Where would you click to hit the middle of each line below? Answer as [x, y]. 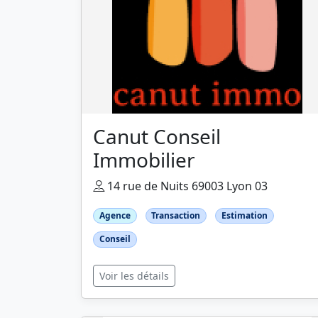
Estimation [244, 216]
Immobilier [144, 160]
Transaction [176, 216]
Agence [115, 216]
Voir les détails [134, 275]
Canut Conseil [157, 137]
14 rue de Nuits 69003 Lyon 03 [186, 186]
